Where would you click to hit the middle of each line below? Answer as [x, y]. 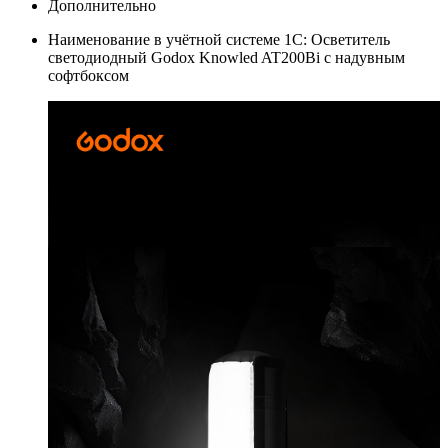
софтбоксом [88, 75]
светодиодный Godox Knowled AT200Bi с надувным [226, 57]
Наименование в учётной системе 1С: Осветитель [219, 39]
